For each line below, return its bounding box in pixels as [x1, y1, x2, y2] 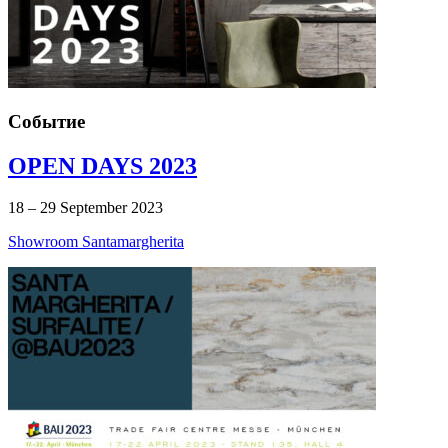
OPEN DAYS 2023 [8, 152, 197, 179]
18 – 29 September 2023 [8, 199, 163, 217]
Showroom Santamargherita [8, 233, 184, 251]
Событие [8, 110, 85, 132]
